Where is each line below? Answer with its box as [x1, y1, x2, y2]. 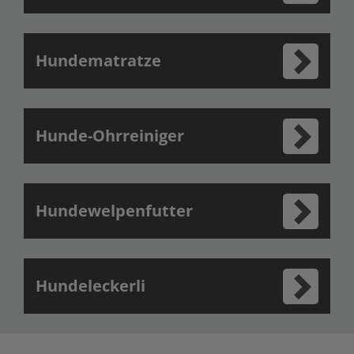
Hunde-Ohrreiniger [36, 125, 184, 146]
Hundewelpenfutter [36, 200, 193, 221]
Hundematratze [36, 50, 161, 71]
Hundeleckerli [36, 275, 145, 296]
